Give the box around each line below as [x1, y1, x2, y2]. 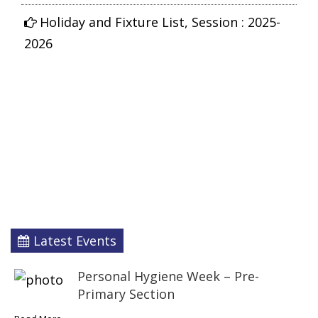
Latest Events [30, 232, 116, 250]
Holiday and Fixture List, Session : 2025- [40, 15, 280, 33]
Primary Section [77, 285, 175, 303]
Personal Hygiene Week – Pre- [77, 268, 259, 285]
